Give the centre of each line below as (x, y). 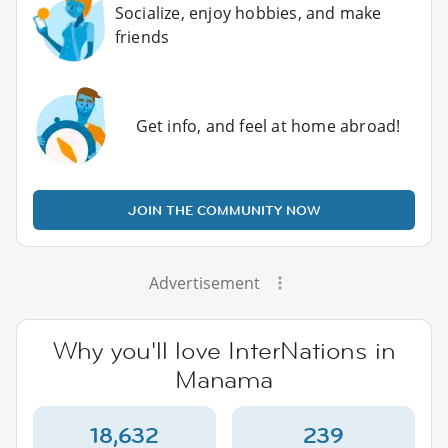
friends (142, 37)
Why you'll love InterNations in (224, 350)
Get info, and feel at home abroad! (268, 125)
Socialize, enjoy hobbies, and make (248, 13)
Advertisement (204, 282)
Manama (224, 379)
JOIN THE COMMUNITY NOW (224, 209)
